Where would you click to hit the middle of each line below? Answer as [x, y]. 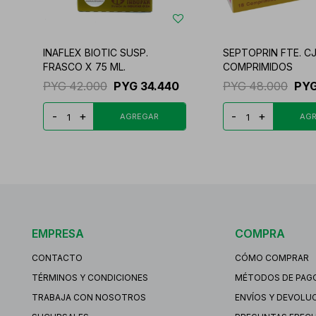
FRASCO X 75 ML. [84, 66]
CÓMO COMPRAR [272, 257]
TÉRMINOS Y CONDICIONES [90, 277]
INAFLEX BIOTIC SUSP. [96, 52]
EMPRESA [58, 233]
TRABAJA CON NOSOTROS [89, 297]
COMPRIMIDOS [257, 66]
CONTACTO [57, 257]
